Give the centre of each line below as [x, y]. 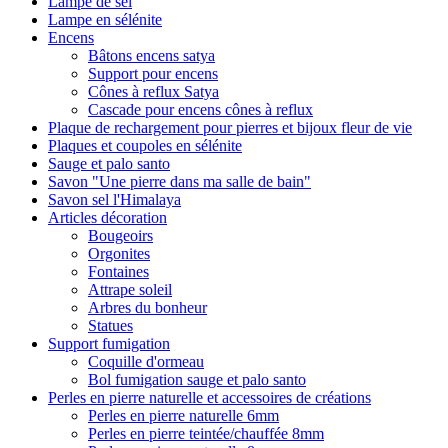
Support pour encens [153, 73]
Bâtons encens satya [151, 55]
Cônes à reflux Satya [153, 91]
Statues [110, 325]
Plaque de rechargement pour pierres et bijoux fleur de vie [230, 127]
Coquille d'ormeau [146, 361]
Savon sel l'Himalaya [114, 199]
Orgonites [119, 253]
